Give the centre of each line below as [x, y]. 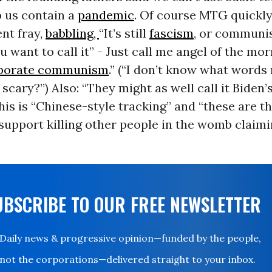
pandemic [106, 15]
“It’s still [124, 33]
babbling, [72, 33]
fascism [171, 33]
